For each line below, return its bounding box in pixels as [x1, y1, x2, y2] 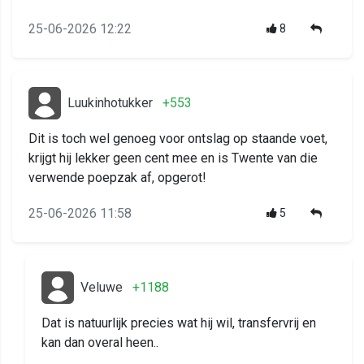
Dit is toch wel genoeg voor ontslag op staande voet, [28, 131, 327, 147]
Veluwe [80, 279, 123, 296]
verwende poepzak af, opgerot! [28, 170, 206, 186]
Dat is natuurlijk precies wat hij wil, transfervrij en [41, 315, 316, 331]
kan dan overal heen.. [41, 335, 158, 351]
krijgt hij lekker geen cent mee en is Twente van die [28, 150, 318, 167]
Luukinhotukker [67, 95, 153, 111]
